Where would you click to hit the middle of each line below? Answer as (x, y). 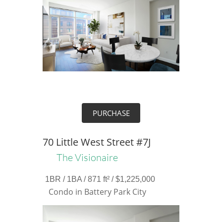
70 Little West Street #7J (96, 142)
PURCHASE (111, 113)
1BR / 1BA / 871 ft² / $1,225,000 (100, 179)
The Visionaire (87, 157)
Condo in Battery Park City (97, 192)
